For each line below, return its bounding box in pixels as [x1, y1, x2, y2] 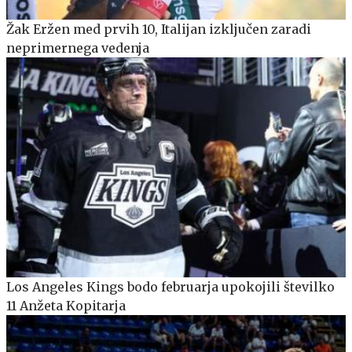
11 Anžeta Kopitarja [6, 298, 126, 314]
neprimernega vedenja [6, 39, 149, 56]
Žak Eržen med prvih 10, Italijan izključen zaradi [6, 20, 311, 37]
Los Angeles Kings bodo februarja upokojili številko [6, 279, 335, 295]
